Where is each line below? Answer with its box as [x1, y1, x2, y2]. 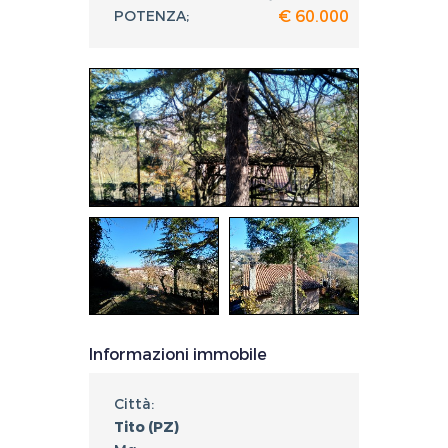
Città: [114, 395, 154, 415]
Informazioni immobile [89, 344, 267, 366]
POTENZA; [114, 6, 189, 26]
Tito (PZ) [114, 418, 179, 438]
